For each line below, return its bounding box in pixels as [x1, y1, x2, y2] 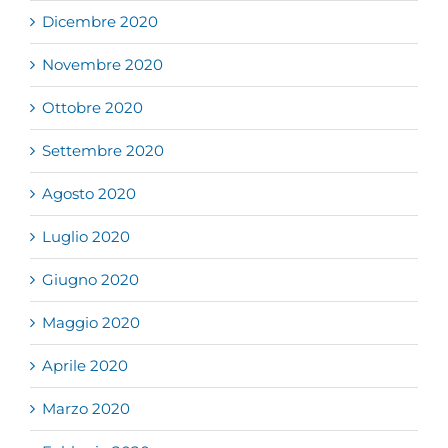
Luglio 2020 [42, 227, 130, 247]
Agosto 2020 [42, 184, 136, 204]
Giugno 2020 [42, 270, 139, 290]
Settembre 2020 [42, 141, 164, 161]
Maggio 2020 [42, 313, 140, 333]
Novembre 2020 [42, 55, 163, 75]
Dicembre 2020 [42, 12, 158, 32]
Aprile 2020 [42, 356, 128, 376]
